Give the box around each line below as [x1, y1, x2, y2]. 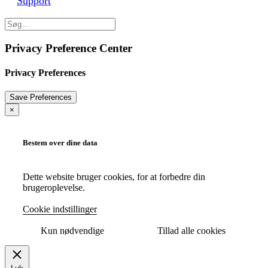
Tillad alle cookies [157, 226, 226, 236]
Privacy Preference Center [5, 41, 132, 54]
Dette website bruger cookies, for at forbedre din [23, 172, 205, 182]
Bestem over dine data [23, 138, 98, 148]
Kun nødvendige [41, 226, 104, 236]
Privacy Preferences [5, 67, 86, 78]
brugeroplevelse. [23, 182, 85, 193]
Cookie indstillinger [23, 204, 97, 215]
